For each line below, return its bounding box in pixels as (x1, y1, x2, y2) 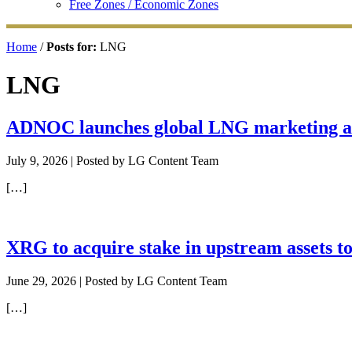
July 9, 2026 (6, 153, 68, 167)
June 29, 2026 (6, 273, 76, 288)
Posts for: (46, 40, 97, 53)
